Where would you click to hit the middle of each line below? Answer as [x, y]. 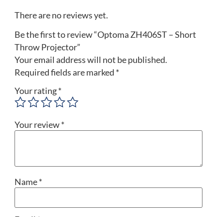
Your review [38, 125]
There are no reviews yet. [61, 15]
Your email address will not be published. [91, 60]
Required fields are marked [65, 73]
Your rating [36, 91]
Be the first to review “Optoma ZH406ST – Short [105, 35]
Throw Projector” [47, 47]
